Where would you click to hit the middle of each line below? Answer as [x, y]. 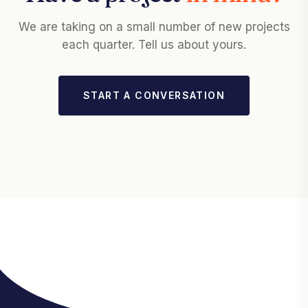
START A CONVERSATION [154, 95]
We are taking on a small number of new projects [154, 27]
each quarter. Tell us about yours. [154, 45]
